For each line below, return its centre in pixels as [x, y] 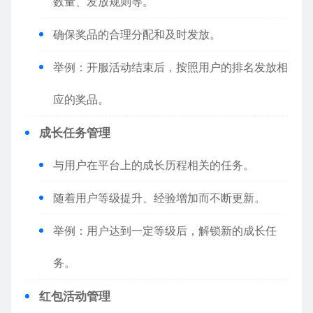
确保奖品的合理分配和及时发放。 [137, 34]
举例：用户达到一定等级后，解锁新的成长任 [165, 231]
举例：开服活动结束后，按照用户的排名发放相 [170, 67]
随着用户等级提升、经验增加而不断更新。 [159, 198]
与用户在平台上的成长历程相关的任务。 [154, 165]
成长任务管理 [75, 133]
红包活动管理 [75, 296]
